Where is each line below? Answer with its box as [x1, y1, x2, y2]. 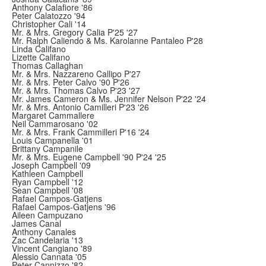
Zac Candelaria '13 [12, 234, 83, 246]
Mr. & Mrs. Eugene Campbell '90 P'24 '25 [12, 151, 166, 163]
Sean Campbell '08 [12, 184, 83, 196]
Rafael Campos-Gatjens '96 [12, 201, 116, 213]
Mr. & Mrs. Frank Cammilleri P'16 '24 [12, 126, 150, 138]
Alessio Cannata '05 [12, 251, 87, 262]
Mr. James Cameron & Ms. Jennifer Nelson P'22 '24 [12, 93, 206, 104]
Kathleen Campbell [12, 167, 83, 179]
